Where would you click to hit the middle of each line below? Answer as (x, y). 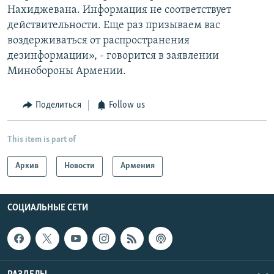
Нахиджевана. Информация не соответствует (119, 10)
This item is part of (42, 139)
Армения (138, 166)
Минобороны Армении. (67, 72)
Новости (80, 166)
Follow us (127, 106)
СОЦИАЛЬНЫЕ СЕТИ (48, 208)
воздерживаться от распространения (98, 41)
